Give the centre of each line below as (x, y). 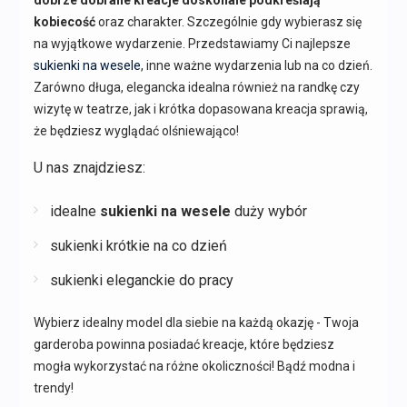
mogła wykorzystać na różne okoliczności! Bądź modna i (194, 366)
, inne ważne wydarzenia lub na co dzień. (256, 65)
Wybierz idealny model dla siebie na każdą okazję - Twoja (196, 322)
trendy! (53, 387)
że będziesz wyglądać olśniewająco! (136, 130)
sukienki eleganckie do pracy (141, 280)
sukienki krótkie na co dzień (138, 245)
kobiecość (64, 21)
